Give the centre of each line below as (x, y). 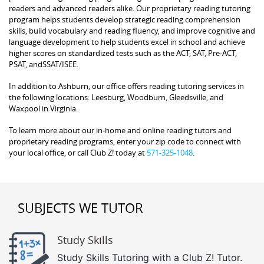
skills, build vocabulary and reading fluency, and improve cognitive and (132, 30)
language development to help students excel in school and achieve (127, 42)
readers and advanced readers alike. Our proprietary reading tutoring (130, 8)
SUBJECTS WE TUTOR (80, 207)
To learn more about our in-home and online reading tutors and (120, 130)
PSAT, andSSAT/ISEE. (44, 64)
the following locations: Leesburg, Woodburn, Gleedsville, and (116, 97)
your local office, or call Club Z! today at (78, 152)
